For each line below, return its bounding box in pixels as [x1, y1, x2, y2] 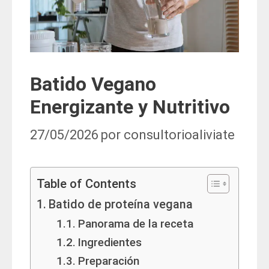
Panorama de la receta [77, 217, 193, 231]
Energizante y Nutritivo [30, 95, 230, 118]
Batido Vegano [30, 72, 156, 95]
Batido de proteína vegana [48, 198, 193, 212]
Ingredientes [77, 236, 142, 250]
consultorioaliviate [124, 127, 235, 143]
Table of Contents [37, 177, 136, 192]
